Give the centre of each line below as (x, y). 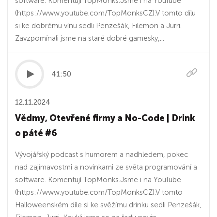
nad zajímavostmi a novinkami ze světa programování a (106, 167)
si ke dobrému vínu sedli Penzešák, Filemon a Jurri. (98, 26)
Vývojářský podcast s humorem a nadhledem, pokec (101, 155)
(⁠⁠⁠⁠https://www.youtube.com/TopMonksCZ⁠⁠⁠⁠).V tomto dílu (105, 13)
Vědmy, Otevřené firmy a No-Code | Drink (105, 118)
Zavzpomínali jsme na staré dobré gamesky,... (90, 38)
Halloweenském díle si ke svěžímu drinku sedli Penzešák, (108, 205)
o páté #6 (36, 133)
